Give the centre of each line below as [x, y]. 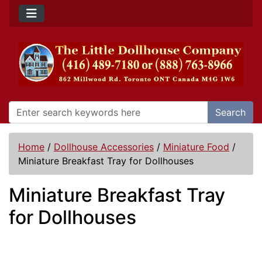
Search [230, 113]
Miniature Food [196, 147]
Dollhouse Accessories [104, 147]
